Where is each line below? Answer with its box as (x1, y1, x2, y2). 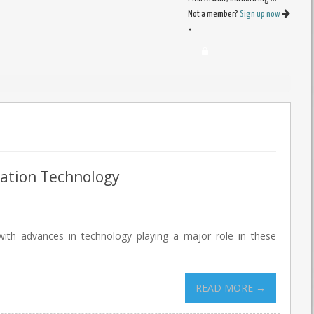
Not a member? (188, 9, 240, 19)
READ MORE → (196, 280, 266, 294)
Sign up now (240, 9, 282, 19)
